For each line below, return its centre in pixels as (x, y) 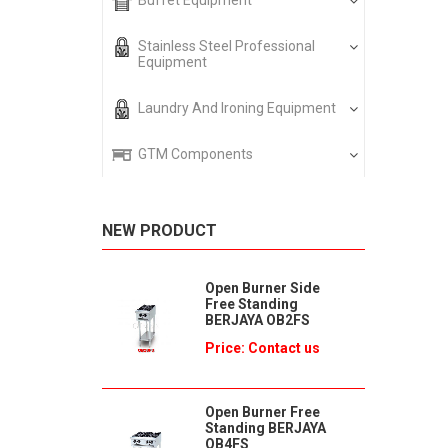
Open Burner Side (262, 288)
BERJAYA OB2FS (257, 320)
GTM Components (195, 154)
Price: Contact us (262, 348)
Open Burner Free (262, 412)
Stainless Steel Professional (226, 46)
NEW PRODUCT (159, 230)
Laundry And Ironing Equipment (237, 108)
